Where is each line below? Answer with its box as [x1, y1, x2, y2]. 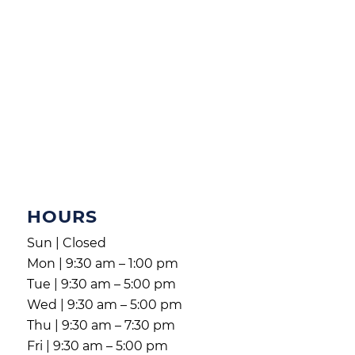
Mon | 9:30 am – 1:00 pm [26, 256, 178, 272]
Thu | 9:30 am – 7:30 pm [26, 318, 175, 334]
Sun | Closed [26, 235, 106, 251]
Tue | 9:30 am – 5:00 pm [26, 277, 176, 292]
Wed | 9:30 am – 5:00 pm [26, 297, 182, 313]
